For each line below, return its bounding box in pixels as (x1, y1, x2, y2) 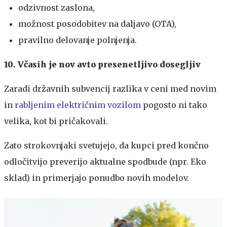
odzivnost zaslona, (18, 2, 95, 13)
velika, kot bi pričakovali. (4, 116, 108, 126)
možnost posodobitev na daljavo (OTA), (18, 18, 176, 29)
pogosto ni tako (141, 99, 207, 110)
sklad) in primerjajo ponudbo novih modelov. (4, 172, 189, 183)
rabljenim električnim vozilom (15, 99, 141, 110)
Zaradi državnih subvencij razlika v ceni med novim (4, 83, 216, 94)
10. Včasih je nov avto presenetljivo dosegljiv (4, 59, 201, 69)
